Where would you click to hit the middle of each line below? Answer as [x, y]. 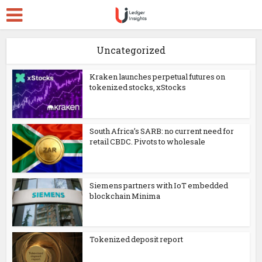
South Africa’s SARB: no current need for [162, 131]
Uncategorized [131, 50]
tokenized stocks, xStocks [138, 87]
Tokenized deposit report [137, 239]
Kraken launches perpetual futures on [158, 77]
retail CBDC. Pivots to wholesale [148, 141]
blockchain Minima [125, 196]
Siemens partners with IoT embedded [159, 185]
